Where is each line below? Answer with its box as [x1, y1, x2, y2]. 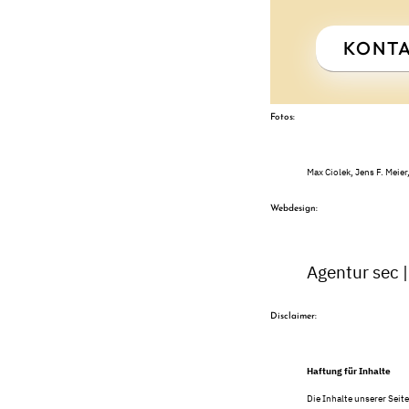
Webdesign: [269, 204, 318, 215]
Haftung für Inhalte [306, 365, 391, 378]
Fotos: [269, 112, 295, 123]
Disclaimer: [269, 311, 317, 322]
